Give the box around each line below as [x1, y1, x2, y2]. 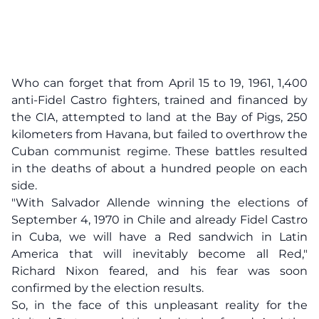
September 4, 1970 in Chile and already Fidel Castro [11, 213, 308, 226]
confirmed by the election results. [11, 281, 204, 295]
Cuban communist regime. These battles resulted [11, 145, 308, 158]
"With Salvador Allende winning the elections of [11, 196, 308, 209]
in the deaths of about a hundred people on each [11, 162, 308, 175]
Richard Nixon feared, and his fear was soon [11, 264, 308, 278]
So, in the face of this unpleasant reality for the [11, 298, 308, 312]
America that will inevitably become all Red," [11, 247, 308, 261]
